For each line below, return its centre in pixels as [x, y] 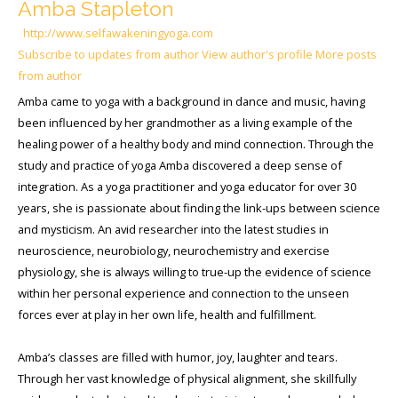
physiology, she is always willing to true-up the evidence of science [195, 271]
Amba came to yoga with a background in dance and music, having [191, 101]
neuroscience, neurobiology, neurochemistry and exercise [174, 250]
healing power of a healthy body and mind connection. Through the [196, 143]
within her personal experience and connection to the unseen [183, 293]
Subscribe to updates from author [108, 54]
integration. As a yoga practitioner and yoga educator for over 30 [187, 186]
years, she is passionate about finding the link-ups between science [199, 207]
